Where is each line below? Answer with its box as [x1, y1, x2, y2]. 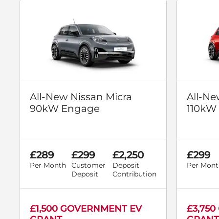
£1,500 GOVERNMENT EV [30, 203, 142, 215]
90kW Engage [30, 103, 100, 115]
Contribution [112, 170, 156, 179]
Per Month [30, 161, 66, 170]
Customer [71, 161, 106, 170]
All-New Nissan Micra [30, 91, 132, 103]
